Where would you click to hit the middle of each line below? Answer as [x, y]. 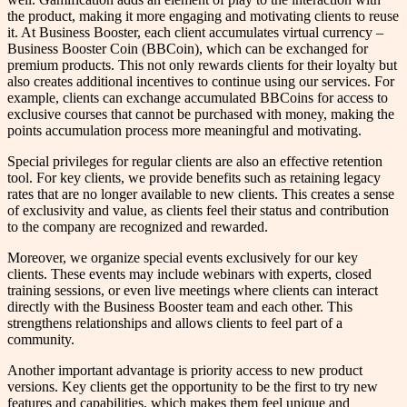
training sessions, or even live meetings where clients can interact [193, 290]
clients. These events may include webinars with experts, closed [189, 273]
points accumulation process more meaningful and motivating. [184, 130]
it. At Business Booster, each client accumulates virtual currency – [195, 32]
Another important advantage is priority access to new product [185, 370]
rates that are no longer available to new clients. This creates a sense [201, 194]
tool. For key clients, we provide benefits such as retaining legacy [194, 177]
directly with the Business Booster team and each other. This [180, 306]
